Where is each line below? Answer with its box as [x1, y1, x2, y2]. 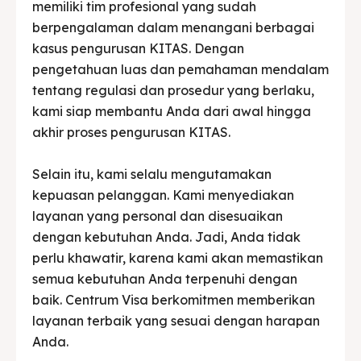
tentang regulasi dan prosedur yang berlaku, [32, 81, 314, 98]
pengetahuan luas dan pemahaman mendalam [32, 60, 329, 77]
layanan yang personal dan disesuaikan [32, 207, 283, 224]
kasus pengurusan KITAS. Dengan [32, 39, 244, 56]
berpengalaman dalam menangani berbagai [32, 19, 314, 35]
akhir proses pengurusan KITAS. [32, 123, 230, 140]
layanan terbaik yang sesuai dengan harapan [32, 312, 320, 329]
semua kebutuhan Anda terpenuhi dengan [32, 270, 297, 287]
